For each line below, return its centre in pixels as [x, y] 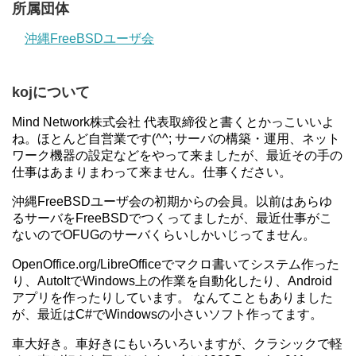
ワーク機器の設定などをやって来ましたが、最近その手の [177, 155]
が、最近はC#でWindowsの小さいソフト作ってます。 [167, 314]
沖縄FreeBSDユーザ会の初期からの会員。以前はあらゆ [172, 201]
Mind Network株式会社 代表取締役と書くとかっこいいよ [173, 122]
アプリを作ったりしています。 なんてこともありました [172, 297]
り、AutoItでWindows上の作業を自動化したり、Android [172, 281]
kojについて [51, 92]
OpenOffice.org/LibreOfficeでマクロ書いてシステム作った [176, 264]
